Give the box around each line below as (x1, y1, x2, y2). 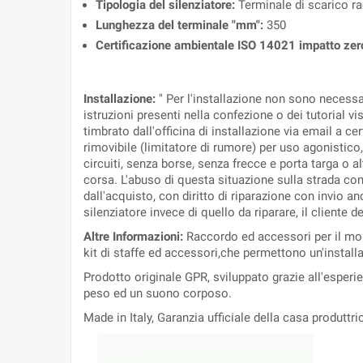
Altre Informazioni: (83, 229, 186, 245)
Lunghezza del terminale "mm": (96, 18, 267, 33)
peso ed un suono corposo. (83, 286, 232, 301)
